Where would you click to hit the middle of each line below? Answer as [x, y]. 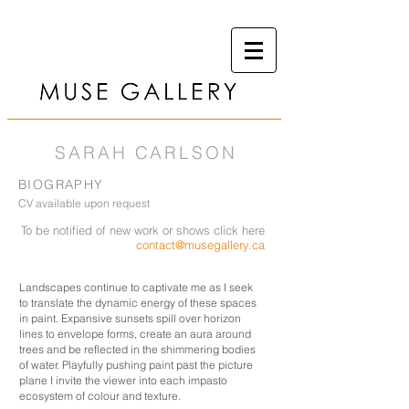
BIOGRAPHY [61, 184]
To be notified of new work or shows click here [143, 230]
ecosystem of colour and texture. [100, 396]
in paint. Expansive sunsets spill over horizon [130, 318]
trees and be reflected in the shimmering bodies [137, 349]
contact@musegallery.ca [200, 245]
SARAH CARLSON [146, 152]
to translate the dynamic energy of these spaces [138, 303]
